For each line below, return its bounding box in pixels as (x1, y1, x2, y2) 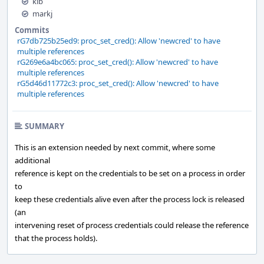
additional (15, 155, 50, 166)
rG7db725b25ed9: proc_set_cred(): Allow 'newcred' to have (17, 35, 220, 46)
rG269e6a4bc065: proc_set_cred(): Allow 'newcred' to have (17, 57, 218, 67)
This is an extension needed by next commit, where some (15, 142, 215, 153)
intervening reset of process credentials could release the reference (15, 220, 249, 230)
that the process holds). (15, 233, 97, 243)
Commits (15, 25, 49, 35)
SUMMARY (25, 121, 64, 131)
